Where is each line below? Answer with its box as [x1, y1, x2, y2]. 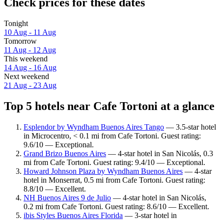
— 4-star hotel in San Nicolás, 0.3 [106, 149, 213, 158]
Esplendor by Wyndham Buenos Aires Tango [24, 122, 164, 131]
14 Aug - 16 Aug [4, 63, 56, 72]
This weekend [4, 55, 48, 63]
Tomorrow [4, 37, 37, 46]
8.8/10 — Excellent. [24, 184, 86, 193]
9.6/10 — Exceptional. [24, 140, 94, 149]
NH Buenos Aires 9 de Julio [24, 193, 111, 202]
